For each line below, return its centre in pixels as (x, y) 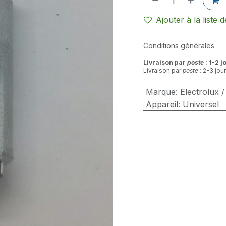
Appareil (162, 104)
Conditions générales (179, 46)
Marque (160, 92)
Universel (201, 104)
